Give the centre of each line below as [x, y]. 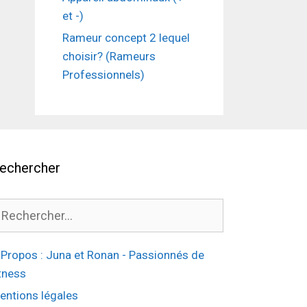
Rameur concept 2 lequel [126, 38]
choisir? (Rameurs [109, 57]
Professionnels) [103, 75]
